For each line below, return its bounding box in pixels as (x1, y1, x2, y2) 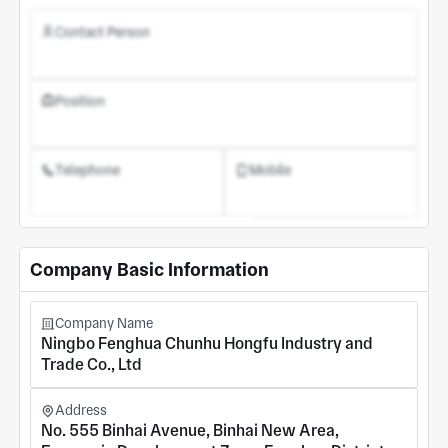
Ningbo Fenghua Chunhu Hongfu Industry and (40, 334, 373, 354)
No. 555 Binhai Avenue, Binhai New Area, (40, 421, 339, 441)
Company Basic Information (29, 257, 269, 281)
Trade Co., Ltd (40, 355, 142, 375)
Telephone (54, 162, 120, 179)
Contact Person (54, 23, 150, 40)
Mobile (249, 162, 292, 179)
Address (54, 402, 107, 419)
